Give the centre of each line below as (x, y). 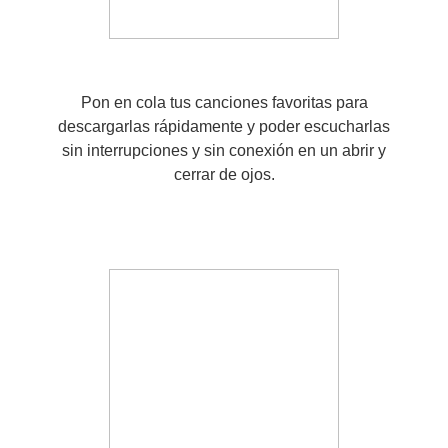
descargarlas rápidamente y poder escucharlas (224, 126)
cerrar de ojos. (224, 174)
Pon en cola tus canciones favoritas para (224, 102)
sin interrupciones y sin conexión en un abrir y (224, 150)
